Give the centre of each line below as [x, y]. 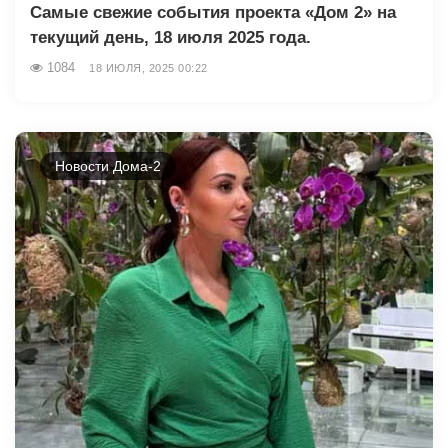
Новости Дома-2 [108, 165]
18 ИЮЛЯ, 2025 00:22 [148, 67]
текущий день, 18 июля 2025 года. [170, 37]
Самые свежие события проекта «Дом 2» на [213, 12]
